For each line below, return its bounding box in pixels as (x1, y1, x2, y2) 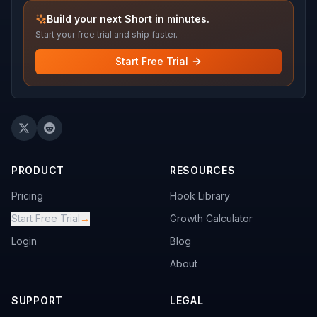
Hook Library (170, 190, 230, 202)
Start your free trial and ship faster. (35, 29, 178, 40)
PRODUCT (11, 164, 64, 176)
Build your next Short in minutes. (47, 13, 209, 25)
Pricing (11, 190, 43, 202)
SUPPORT (11, 294, 63, 306)
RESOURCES (170, 164, 236, 176)
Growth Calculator (170, 212, 253, 224)
